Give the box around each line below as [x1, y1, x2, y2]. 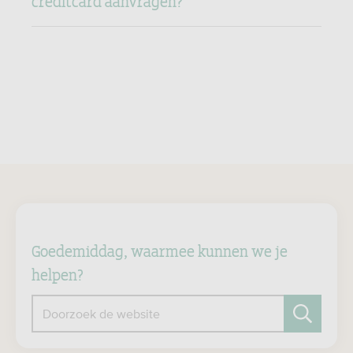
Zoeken [31, 334, 72, 348]
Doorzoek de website [43, 307, 160, 321]
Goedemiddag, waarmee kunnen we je [32, 239, 288, 261]
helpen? [32, 262, 84, 284]
